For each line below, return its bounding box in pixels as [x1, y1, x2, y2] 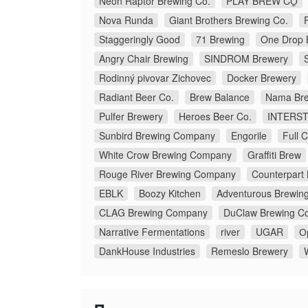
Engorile [231, 128, 267, 142]
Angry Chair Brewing [99, 51, 188, 65]
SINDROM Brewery [204, 51, 288, 65]
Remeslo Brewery [211, 243, 288, 258]
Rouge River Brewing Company [99, 166, 236, 181]
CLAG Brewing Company [99, 205, 208, 219]
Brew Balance [190, 89, 250, 104]
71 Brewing [196, 32, 245, 46]
